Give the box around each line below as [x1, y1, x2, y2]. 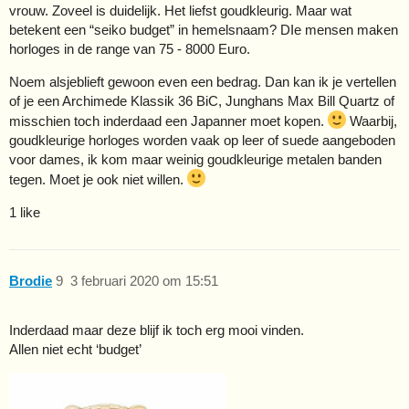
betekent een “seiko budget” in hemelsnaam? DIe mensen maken [9, 22, 398, 38]
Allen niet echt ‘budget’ [9, 341, 142, 358]
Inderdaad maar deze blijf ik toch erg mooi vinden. [9, 322, 304, 339]
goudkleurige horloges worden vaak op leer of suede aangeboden [9, 132, 395, 149]
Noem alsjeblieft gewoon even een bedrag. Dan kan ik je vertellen [9, 74, 396, 90]
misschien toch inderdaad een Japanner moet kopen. [9, 113, 328, 130]
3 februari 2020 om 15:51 [69, 272, 218, 288]
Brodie [9, 272, 52, 288]
